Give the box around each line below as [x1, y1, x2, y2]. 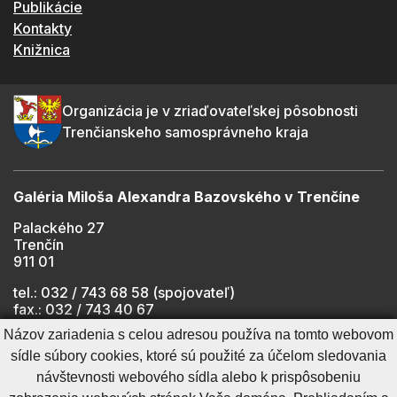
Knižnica [13, 40, 70, 58]
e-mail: [13, 316, 63, 335]
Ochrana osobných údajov [246, 373, 384, 387]
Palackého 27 [13, 218, 105, 237]
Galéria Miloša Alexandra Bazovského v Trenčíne [13, 187, 360, 206]
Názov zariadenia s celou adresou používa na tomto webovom [4, 327, 393, 342]
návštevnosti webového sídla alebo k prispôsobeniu [36, 370, 361, 385]
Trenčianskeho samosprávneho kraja [62, 123, 308, 141]
